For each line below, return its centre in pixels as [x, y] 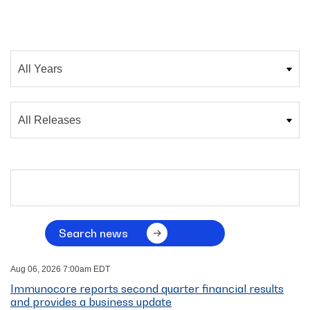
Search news [93, 234]
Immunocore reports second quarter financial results [147, 289]
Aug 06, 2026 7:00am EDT [60, 270]
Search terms [41, 173]
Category [31, 105]
